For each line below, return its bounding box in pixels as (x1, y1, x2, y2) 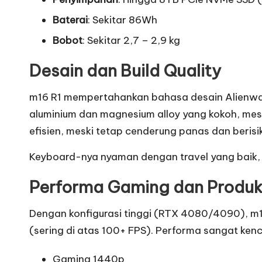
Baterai (53, 13, 88, 26)
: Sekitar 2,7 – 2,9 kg (82, 34, 180, 47)
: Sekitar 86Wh (88, 13, 157, 26)
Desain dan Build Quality (29, 60, 221, 81)
